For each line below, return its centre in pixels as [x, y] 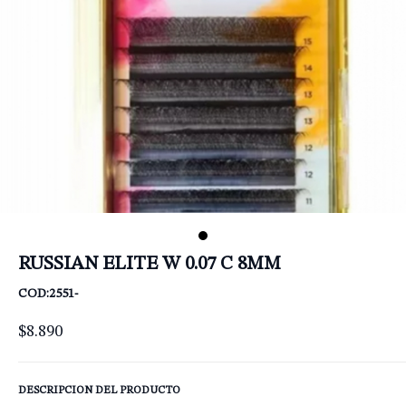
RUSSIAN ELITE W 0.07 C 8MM [150, 264]
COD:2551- [48, 294]
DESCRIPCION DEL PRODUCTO [99, 391]
